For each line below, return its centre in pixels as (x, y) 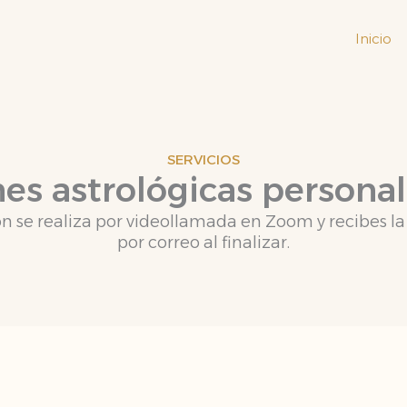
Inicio (373, 39)
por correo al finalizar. (203, 243)
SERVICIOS (203, 159)
